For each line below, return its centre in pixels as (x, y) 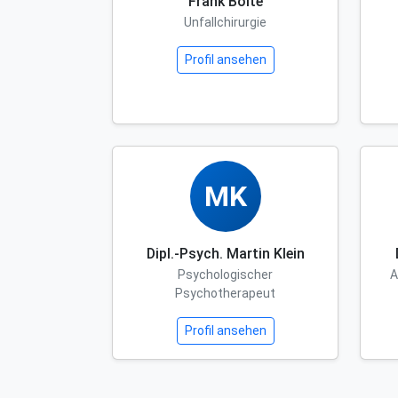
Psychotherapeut (225, 293)
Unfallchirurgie (225, 22)
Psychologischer (225, 275)
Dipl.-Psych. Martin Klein (225, 254)
